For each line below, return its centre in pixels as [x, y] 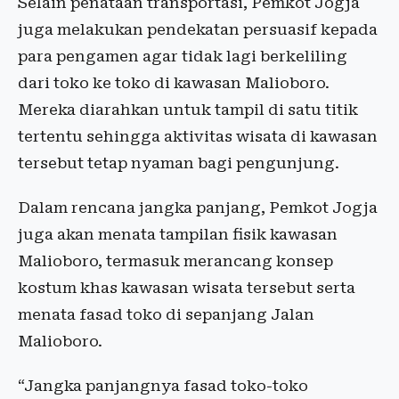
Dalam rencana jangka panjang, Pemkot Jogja [198, 208]
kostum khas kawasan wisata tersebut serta [187, 288]
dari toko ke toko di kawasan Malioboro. [174, 83]
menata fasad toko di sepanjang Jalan [166, 315]
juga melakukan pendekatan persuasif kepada [198, 30]
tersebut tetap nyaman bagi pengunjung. [179, 163]
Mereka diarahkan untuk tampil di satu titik [188, 110]
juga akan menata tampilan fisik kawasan [178, 235]
